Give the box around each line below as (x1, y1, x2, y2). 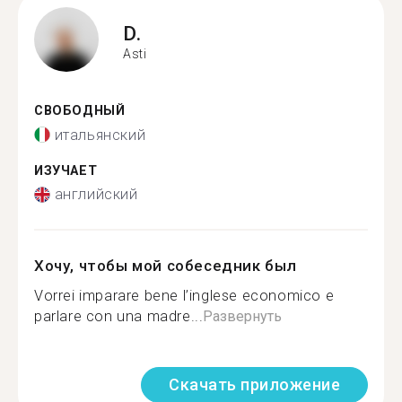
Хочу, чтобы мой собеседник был (34, 257, 297, 275)
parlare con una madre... (34, 308, 204, 325)
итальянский (54, 126, 146, 144)
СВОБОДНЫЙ (34, 103, 126, 118)
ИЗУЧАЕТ (34, 162, 98, 179)
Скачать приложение (169, 375, 340, 394)
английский (54, 186, 138, 203)
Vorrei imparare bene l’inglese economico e (34, 287, 335, 304)
